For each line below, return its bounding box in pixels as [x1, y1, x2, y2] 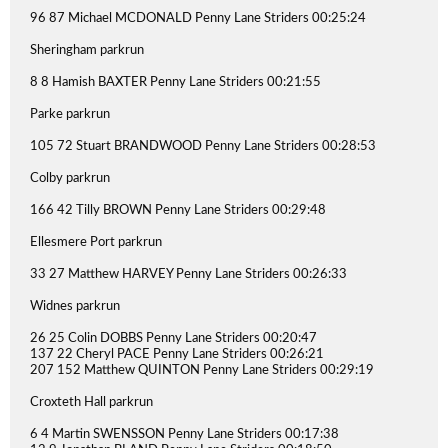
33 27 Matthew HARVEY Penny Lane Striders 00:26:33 [30, 268, 347, 281]
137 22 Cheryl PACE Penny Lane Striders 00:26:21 [30, 348, 324, 361]
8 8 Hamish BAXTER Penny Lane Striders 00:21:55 [30, 76, 321, 89]
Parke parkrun [30, 108, 110, 121]
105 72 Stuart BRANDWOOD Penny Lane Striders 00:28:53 [30, 140, 376, 153]
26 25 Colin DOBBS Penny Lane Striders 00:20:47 [30, 332, 317, 345]
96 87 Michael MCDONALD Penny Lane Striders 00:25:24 [30, 12, 366, 25]
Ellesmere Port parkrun [30, 236, 162, 249]
